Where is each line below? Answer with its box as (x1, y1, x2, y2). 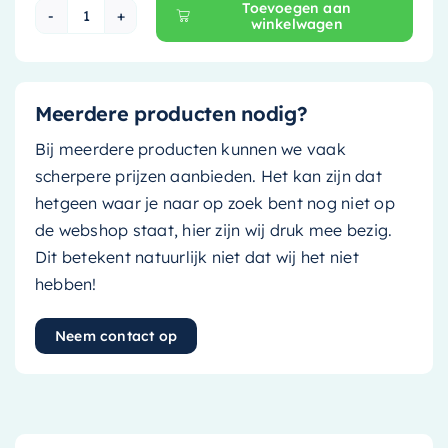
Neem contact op (54, 326, 178, 345)
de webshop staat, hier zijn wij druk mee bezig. (34, 219, 393, 240)
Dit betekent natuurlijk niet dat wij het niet (34, 246, 359, 267)
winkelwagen (250, 14, 343, 33)
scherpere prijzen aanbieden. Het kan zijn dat (34, 165, 382, 186)
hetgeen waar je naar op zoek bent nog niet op (34, 192, 395, 213)
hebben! (34, 273, 97, 294)
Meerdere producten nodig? (34, 100, 308, 126)
